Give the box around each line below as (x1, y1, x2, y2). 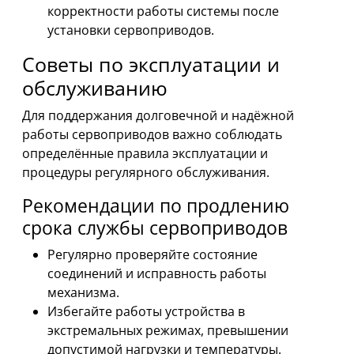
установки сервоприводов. (47, 21, 214, 39)
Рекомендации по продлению (22, 192, 289, 218)
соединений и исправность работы (47, 264, 266, 282)
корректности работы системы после (47, 2, 279, 20)
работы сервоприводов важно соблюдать (22, 125, 282, 143)
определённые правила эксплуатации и (22, 144, 268, 162)
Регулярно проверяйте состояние (47, 245, 258, 263)
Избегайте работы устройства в (47, 302, 245, 320)
